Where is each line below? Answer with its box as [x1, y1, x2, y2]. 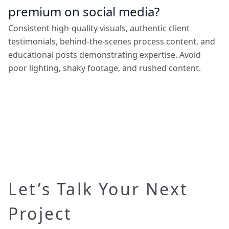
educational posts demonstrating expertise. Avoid [8, 49, 201, 60]
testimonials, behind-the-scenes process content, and [8, 36, 215, 47]
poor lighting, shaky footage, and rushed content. [8, 62, 201, 74]
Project [8, 202, 73, 224]
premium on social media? [8, 3, 159, 20]
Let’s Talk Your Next [8, 178, 189, 200]
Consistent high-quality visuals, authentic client [8, 22, 190, 34]
